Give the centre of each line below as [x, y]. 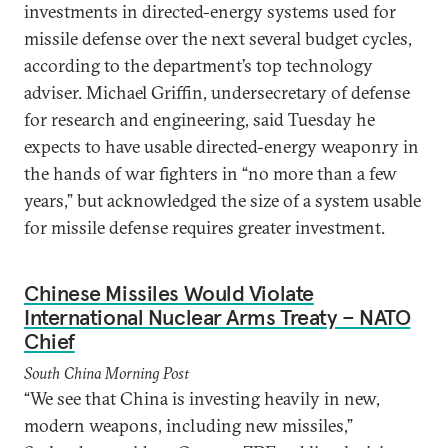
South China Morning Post [106, 373]
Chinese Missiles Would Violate [169, 293]
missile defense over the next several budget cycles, [218, 38]
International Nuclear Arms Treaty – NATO [217, 317]
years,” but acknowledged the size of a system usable [222, 200]
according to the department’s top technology [198, 65]
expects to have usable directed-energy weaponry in [221, 146]
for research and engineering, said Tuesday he [199, 119]
